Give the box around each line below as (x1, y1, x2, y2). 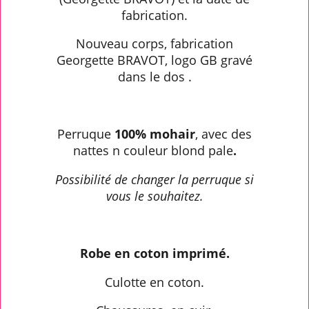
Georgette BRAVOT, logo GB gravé (57, 52, 252, 69)
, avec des (195, 126, 252, 143)
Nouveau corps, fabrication (76, 35, 233, 52)
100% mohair (114, 126, 195, 143)
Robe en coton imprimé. (79, 245, 230, 262)
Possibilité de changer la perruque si (55, 171, 254, 188)
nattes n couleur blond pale (72, 142, 233, 159)
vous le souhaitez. (106, 188, 203, 205)
